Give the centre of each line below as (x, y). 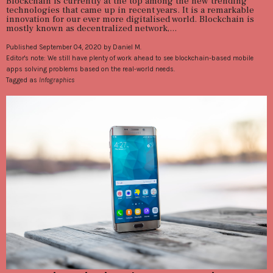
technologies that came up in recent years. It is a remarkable (130, 10)
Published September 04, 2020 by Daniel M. (74, 48)
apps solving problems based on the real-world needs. (90, 69)
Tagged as (23, 80)
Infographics (57, 80)
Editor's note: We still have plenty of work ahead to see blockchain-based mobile (130, 58)
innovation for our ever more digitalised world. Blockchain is (130, 19)
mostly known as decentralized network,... (91, 29)
